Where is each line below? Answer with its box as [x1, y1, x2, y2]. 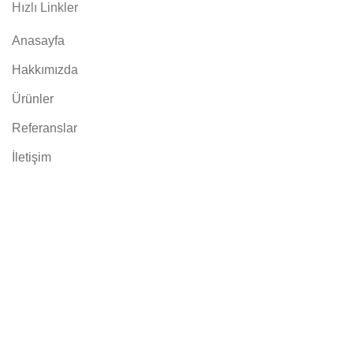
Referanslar [12, 121, 77, 135]
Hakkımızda [12, 62, 78, 76]
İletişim [12, 150, 51, 164]
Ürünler [12, 91, 54, 106]
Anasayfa [12, 33, 65, 47]
